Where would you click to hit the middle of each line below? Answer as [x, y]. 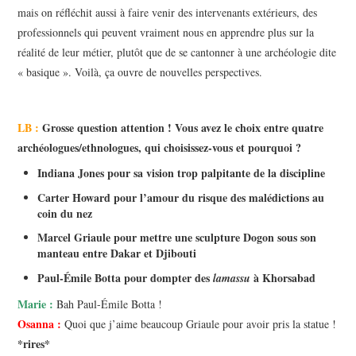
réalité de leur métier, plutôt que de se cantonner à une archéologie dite [177, 52]
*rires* [34, 344]
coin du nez [65, 213]
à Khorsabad [285, 277]
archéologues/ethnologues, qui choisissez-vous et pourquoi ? [162, 148]
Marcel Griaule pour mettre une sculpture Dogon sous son [177, 238]
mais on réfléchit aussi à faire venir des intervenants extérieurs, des [168, 13]
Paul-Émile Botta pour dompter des [124, 277]
